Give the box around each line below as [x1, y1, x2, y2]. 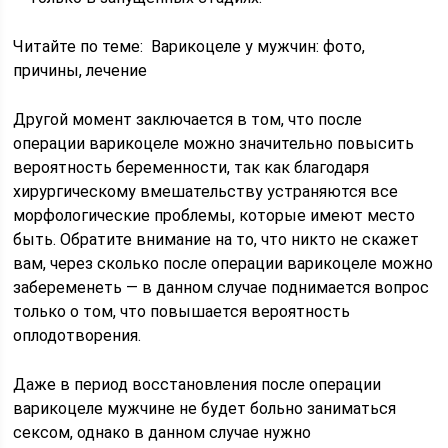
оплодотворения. [13, 326, 142, 345]
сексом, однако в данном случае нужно [13, 423, 312, 442]
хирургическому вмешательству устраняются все [13, 182, 399, 201]
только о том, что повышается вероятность [13, 302, 351, 321]
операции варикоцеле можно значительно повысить [13, 134, 415, 153]
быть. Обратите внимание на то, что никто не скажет [13, 230, 420, 249]
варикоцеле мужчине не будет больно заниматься [13, 399, 397, 418]
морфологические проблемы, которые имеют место [13, 206, 416, 225]
